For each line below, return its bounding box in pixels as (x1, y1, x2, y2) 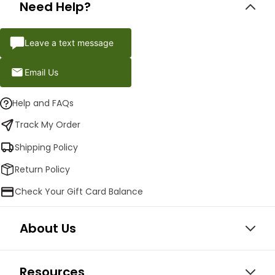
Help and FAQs (12, 97, 74, 109)
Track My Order (15, 118, 80, 131)
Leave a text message (25, 37, 114, 48)
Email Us (25, 67, 58, 77)
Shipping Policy (15, 141, 78, 153)
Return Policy (15, 163, 70, 176)
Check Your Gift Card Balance (15, 185, 143, 198)
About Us (20, 220, 76, 237)
